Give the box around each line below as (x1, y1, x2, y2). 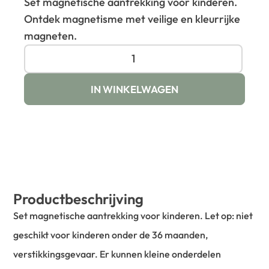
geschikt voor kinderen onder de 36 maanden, (13, 228, 208, 241)
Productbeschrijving (13, 189, 144, 208)
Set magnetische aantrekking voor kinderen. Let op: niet (13, 209, 253, 222)
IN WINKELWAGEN (91, 82, 178, 95)
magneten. (24, 28, 77, 43)
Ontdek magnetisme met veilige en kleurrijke (24, 11, 241, 26)
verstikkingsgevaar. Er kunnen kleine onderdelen (13, 247, 222, 260)
